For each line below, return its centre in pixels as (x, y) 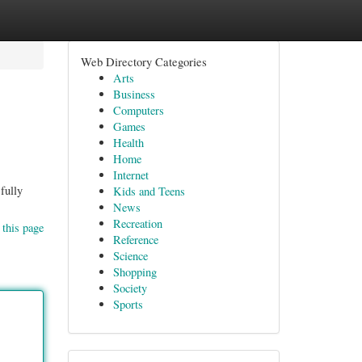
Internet (130, 175)
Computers (138, 110)
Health (128, 143)
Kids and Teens (149, 191)
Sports (128, 304)
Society (130, 288)
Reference (135, 240)
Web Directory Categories (143, 61)
